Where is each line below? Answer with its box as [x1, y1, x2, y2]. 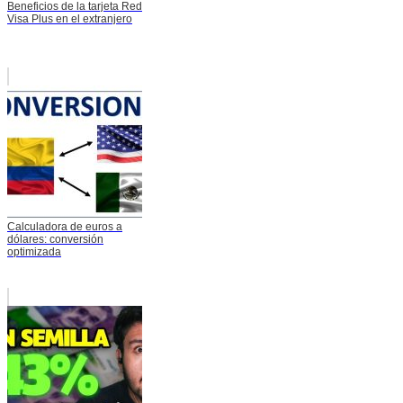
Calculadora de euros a [7, 220, 122, 234]
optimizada [7, 246, 61, 259]
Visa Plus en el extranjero [7, 13, 132, 26]
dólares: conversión [7, 233, 103, 246]
